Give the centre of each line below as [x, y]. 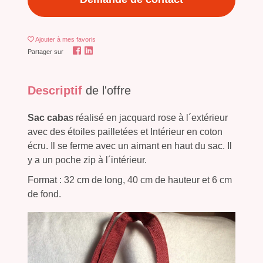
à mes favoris [76, 39]
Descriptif [57, 90]
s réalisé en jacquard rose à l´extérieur [148, 117]
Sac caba [48, 117]
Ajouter [46, 39]
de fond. [44, 194]
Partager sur [45, 51]
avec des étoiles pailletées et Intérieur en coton [125, 131]
